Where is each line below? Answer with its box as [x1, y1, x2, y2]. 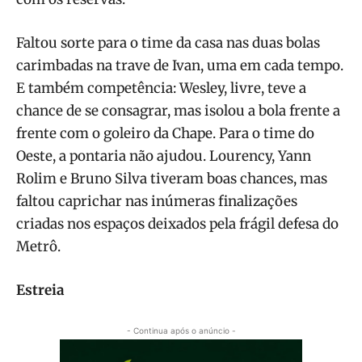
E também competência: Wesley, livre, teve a [16, 79, 306, 98]
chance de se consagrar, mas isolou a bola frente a [16, 102, 340, 120]
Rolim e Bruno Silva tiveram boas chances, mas [16, 170, 327, 188]
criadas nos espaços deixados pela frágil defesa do [16, 215, 339, 234]
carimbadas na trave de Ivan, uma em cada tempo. [16, 57, 343, 75]
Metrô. [16, 238, 61, 256]
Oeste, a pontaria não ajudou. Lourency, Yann [16, 147, 311, 166]
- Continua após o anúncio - [126, 326, 236, 336]
